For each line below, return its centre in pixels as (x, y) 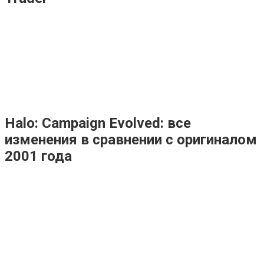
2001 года (38, 156)
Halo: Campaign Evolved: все (98, 123)
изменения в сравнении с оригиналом (131, 139)
